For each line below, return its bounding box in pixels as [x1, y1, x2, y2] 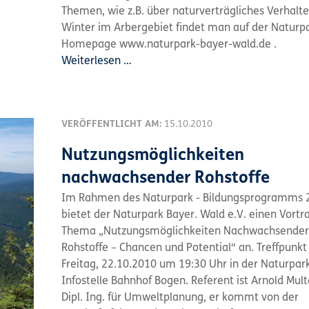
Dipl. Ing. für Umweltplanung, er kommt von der [61, 292, 299, 303]
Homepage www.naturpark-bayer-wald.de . [61, 39, 277, 50]
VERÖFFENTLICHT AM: [61, 119, 164, 130]
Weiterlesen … [61, 56, 132, 67]
